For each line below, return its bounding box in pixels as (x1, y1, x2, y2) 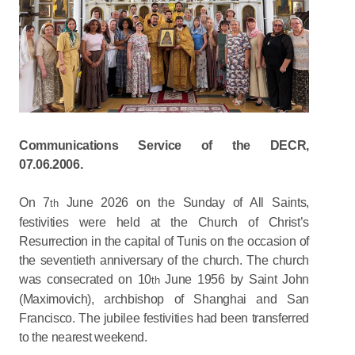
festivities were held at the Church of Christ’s (19, 216, 309, 230)
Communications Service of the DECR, (19, 139, 309, 153)
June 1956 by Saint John (159, 273, 310, 287)
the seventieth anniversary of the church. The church (19, 254, 309, 268)
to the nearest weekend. (19, 330, 147, 345)
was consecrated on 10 (19, 273, 152, 287)
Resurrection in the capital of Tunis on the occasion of (19, 235, 309, 249)
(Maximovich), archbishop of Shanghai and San (19, 292, 309, 307)
